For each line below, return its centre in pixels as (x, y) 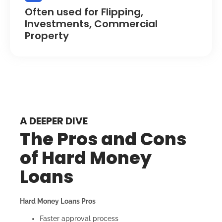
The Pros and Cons (103, 139)
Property (47, 35)
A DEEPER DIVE (54, 121)
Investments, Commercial (91, 24)
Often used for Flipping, (84, 12)
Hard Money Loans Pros (58, 201)
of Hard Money (86, 158)
